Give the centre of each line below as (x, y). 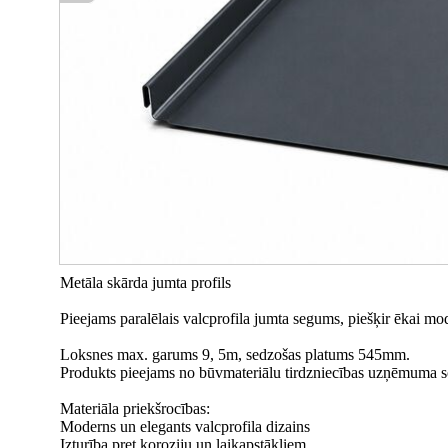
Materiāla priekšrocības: (135, 408)
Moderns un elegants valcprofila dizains (185, 426)
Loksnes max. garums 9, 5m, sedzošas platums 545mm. (235, 354)
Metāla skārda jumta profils (145, 282)
